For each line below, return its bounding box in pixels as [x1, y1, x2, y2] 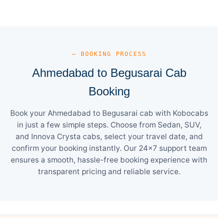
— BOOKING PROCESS [72, 50, 146, 57]
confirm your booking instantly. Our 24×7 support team [11, 143, 207, 153]
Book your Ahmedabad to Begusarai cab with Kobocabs [10, 108, 208, 118]
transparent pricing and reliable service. [37, 166, 181, 176]
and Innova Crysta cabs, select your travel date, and [15, 131, 203, 141]
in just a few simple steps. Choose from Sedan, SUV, [17, 120, 201, 129]
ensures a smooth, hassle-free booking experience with [11, 155, 207, 164]
